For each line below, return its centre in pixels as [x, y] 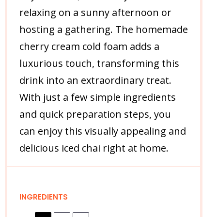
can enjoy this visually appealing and [103, 131]
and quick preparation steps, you [95, 114]
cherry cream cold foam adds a [89, 46]
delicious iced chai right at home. [94, 148]
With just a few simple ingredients [98, 97]
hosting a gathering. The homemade [104, 30]
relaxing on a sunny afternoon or [95, 13]
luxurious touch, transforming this [99, 63]
